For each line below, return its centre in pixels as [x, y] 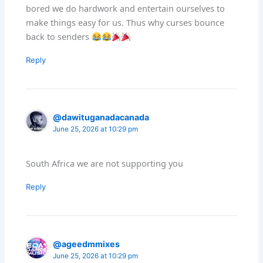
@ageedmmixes [87, 244]
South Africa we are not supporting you [105, 163]
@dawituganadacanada [101, 117]
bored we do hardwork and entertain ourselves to [126, 9]
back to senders [59, 37]
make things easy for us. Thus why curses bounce [125, 23]
